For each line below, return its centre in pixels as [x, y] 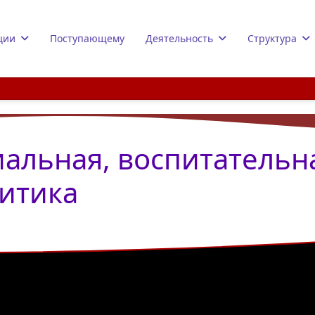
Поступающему [87, 38]
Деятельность [179, 38]
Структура [272, 38]
